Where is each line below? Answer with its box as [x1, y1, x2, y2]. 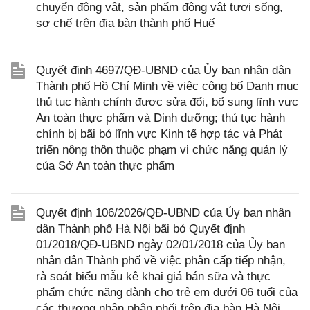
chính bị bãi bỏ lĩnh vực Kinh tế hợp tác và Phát [36, 127, 282, 141]
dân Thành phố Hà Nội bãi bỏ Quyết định [36, 222, 245, 236]
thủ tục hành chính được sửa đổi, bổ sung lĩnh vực [36, 95, 298, 109]
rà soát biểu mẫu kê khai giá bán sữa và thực [36, 270, 271, 284]
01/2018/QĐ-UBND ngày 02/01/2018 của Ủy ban [36, 238, 285, 252]
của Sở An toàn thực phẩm [36, 159, 174, 173]
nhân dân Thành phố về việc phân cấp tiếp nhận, [36, 254, 286, 268]
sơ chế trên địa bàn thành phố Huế [36, 17, 215, 30]
